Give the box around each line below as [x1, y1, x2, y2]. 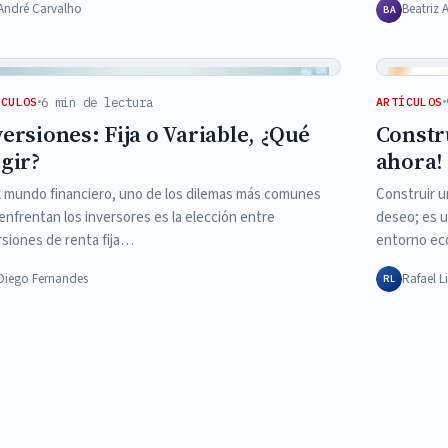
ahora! [375, 145, 444, 177]
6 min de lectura [40, 93, 153, 110]
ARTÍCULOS [375, 94, 443, 110]
